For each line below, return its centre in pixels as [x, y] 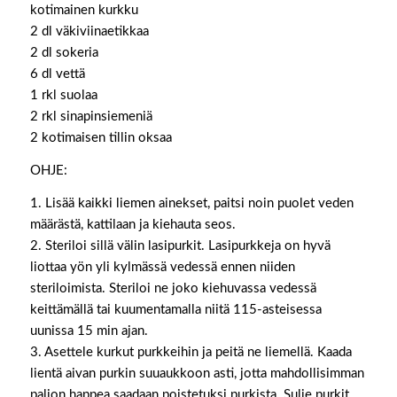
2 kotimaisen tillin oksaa [101, 138]
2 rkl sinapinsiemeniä [91, 117]
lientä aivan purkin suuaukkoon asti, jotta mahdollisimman [197, 373]
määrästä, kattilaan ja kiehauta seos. [132, 224]
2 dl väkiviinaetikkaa [89, 31]
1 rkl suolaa [63, 95]
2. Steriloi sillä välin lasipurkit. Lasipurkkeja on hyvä [180, 245]
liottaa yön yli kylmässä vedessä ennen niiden [162, 267]
